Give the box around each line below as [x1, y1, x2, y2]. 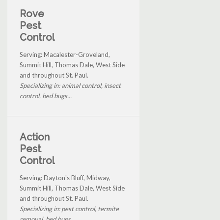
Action [20, 131, 50, 143]
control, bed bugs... [20, 91, 72, 100]
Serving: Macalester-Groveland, [20, 50, 110, 58]
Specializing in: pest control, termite [20, 204, 119, 213]
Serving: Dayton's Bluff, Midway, [20, 173, 110, 182]
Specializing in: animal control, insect [20, 81, 121, 89]
